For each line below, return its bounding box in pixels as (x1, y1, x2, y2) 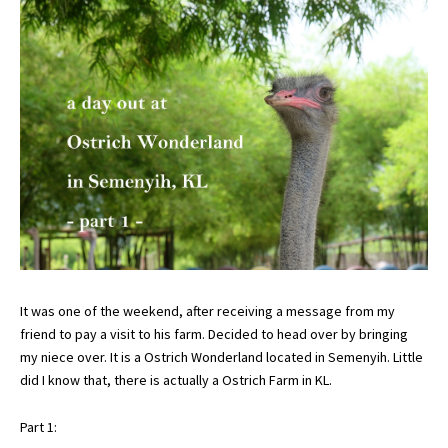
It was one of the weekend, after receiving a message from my (20, 302, 395, 320)
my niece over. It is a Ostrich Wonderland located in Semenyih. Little (20, 348, 423, 366)
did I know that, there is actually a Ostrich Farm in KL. (20, 371, 332, 389)
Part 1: (20, 418, 57, 436)
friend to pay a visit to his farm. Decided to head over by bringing (20, 325, 408, 343)
